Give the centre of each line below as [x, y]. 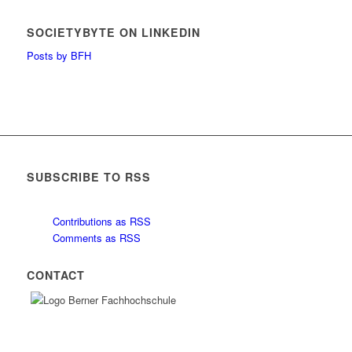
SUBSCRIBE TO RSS [88, 177]
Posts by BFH [59, 56]
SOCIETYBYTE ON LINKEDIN [113, 32]
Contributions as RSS [100, 222]
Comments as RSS [95, 238]
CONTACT [55, 275]
